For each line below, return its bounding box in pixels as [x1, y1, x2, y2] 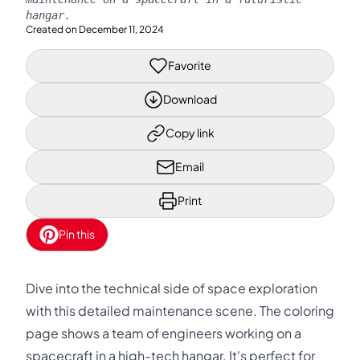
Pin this [59, 227, 95, 241]
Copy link [165, 125, 215, 140]
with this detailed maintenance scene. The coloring [26, 302, 334, 319]
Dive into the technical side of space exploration [26, 280, 317, 297]
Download [162, 92, 217, 106]
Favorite [168, 58, 211, 72]
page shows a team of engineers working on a [26, 325, 301, 342]
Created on [26, 22, 77, 35]
